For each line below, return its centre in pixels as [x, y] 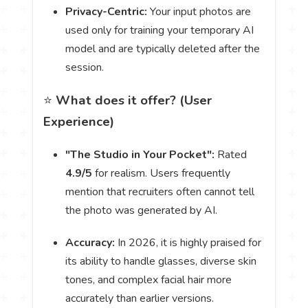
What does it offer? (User [134, 101]
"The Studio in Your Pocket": [140, 155]
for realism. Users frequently [162, 174]
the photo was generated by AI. [142, 211]
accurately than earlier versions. [140, 298]
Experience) [79, 122]
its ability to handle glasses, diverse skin [161, 261]
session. [85, 68]
